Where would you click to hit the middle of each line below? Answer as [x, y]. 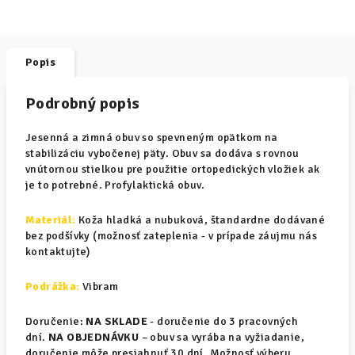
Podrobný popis [83, 103]
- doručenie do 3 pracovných [223, 321]
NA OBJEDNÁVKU [94, 337]
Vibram [100, 286]
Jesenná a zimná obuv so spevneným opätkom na [152, 137]
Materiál [49, 220]
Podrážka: [53, 286]
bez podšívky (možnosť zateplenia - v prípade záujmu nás [171, 236]
